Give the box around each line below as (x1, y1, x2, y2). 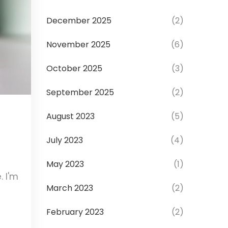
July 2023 (46, 134, 83, 146)
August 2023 (46, 110, 95, 122)
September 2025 (46, 87, 114, 98)
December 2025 (46, 15, 111, 26)
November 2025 (46, 39, 110, 50)
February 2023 (46, 206, 104, 218)
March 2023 (46, 182, 93, 194)
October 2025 (46, 63, 102, 74)
